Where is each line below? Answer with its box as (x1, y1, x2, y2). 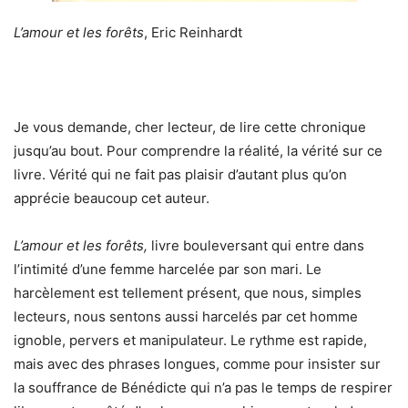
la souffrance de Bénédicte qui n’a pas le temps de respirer (14, 379, 393, 396)
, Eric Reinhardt (144, 24, 242, 41)
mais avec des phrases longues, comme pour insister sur (14, 355, 381, 372)
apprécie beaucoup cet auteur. (14, 189, 209, 207)
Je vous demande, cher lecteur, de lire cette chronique (14, 118, 366, 136)
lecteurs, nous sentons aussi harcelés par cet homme (14, 308, 358, 325)
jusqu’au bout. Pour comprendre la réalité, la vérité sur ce (14, 142, 382, 159)
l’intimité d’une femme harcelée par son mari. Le (14, 260, 321, 278)
